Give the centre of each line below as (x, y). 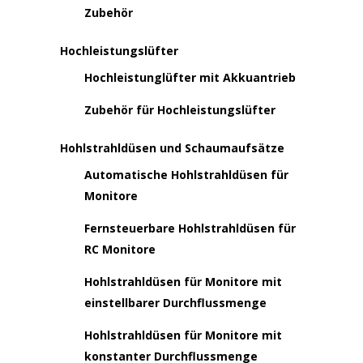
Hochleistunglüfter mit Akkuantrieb (190, 77)
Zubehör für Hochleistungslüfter (180, 110)
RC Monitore (120, 249)
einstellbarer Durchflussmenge (175, 303)
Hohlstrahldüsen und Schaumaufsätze (172, 148)
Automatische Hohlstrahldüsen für (186, 175)
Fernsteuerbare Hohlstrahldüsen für (190, 228)
